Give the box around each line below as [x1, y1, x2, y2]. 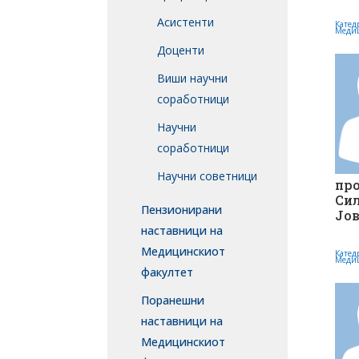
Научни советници [157, 168, 258, 184]
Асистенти [157, 14, 215, 30]
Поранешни [141, 292, 205, 309]
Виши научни [157, 71, 228, 87]
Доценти [157, 42, 205, 58]
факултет [141, 264, 194, 280]
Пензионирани [141, 202, 223, 218]
